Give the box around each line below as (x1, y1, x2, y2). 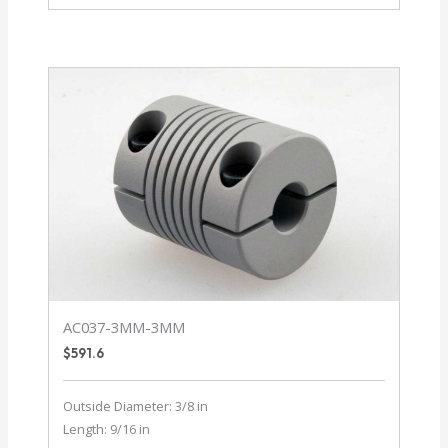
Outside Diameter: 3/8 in (63, 397, 209, 416)
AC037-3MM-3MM (63, 317, 186, 338)
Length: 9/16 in (63, 420, 151, 439)
